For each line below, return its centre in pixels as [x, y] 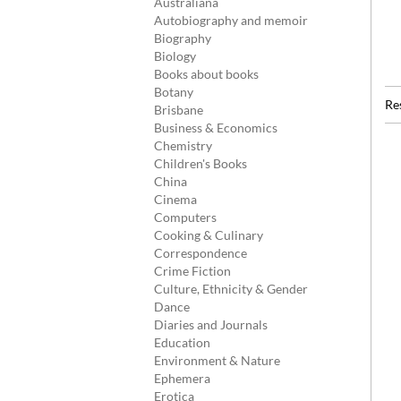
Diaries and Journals [211, 324]
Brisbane [179, 110]
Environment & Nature [217, 360]
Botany [174, 92]
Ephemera [182, 378]
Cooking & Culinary [209, 235]
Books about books [206, 74]
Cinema [175, 199]
